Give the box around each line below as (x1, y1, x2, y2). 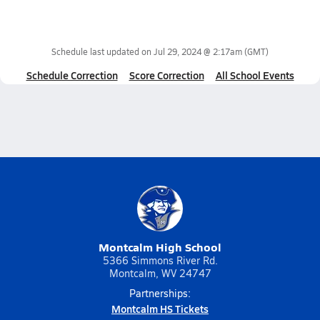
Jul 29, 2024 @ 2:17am (154, 46, 242, 57)
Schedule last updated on (51, 46, 154, 57)
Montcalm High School (99, 239, 221, 255)
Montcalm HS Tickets (111, 301, 209, 316)
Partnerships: (129, 286, 191, 300)
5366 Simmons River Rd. (102, 254, 218, 267)
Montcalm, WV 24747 (109, 266, 211, 280)
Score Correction (129, 68, 204, 82)
